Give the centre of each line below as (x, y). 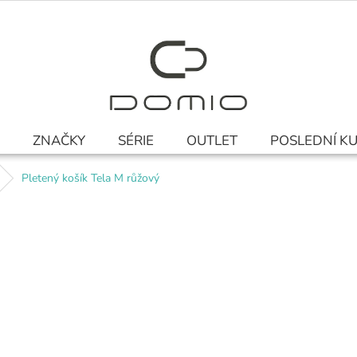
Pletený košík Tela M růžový (90, 178)
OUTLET (212, 141)
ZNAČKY (59, 141)
